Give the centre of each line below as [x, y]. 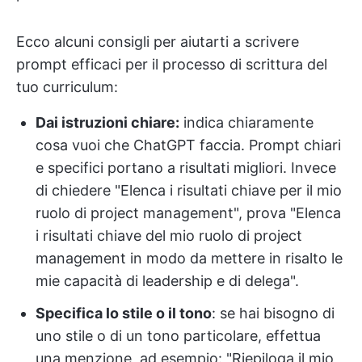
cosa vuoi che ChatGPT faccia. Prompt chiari [188, 145]
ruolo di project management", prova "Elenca [188, 213]
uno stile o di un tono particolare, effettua [178, 336]
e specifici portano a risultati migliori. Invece [186, 168]
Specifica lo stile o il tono [124, 313]
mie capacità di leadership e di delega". [167, 281]
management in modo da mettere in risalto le [189, 258]
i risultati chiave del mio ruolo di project [169, 236]
